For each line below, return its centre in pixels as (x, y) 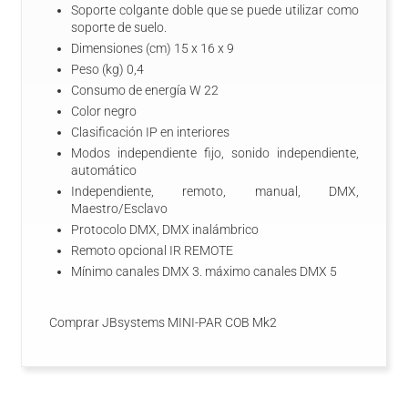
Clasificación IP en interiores (150, 132)
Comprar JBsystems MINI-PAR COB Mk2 (163, 322)
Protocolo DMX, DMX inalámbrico (165, 229)
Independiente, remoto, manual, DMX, (215, 191)
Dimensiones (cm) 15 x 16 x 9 (153, 48)
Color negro (104, 111)
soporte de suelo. (119, 27)
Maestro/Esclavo (119, 209)
